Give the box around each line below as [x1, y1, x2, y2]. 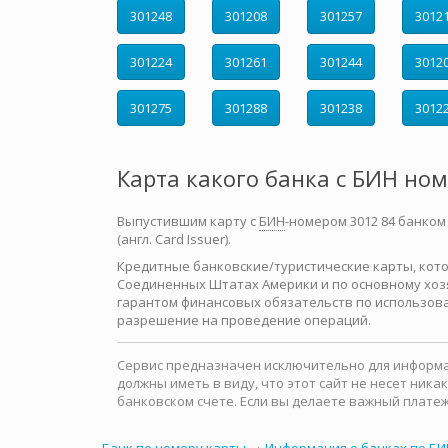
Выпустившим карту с [117, 212, 259, 230]
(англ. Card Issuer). [117, 230, 231, 248]
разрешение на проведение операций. [117, 311, 371, 329]
